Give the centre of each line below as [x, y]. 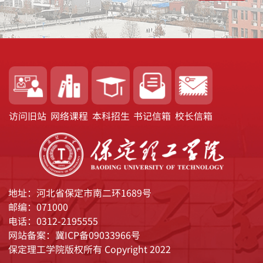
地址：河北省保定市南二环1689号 [80, 193]
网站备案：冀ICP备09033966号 [74, 235]
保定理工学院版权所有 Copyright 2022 [89, 249]
